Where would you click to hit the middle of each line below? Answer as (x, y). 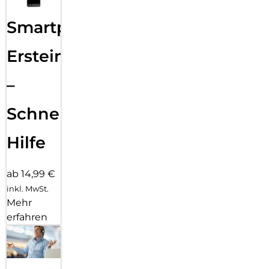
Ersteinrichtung (72, 56)
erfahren (27, 217)
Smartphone (59, 27)
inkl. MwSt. (28, 188)
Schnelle (43, 113)
